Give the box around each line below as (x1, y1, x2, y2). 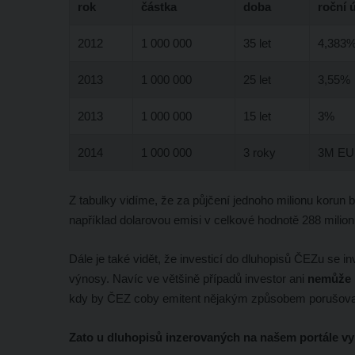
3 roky (243, 145, 276, 159)
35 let (243, 36, 271, 50)
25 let (243, 72, 271, 86)
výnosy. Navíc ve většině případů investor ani (69, 271, 307, 285)
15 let (243, 109, 271, 123)
